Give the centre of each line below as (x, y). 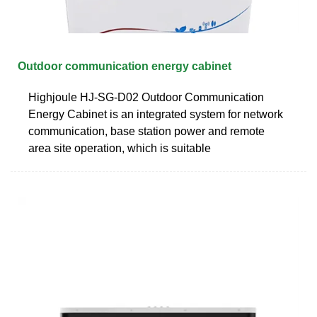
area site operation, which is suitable (120, 148)
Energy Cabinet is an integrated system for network (156, 114)
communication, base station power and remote (146, 131)
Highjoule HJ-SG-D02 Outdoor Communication (146, 97)
